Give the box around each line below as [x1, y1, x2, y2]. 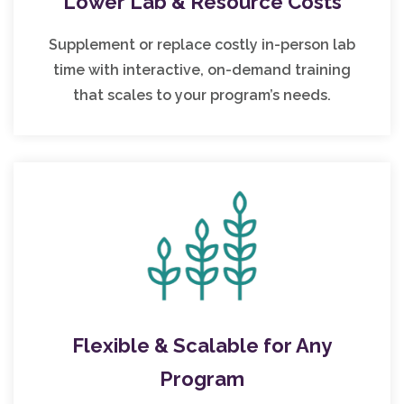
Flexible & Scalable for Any [72, 334, 332, 358]
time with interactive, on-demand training [52, 60, 352, 78]
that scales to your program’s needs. [72, 86, 332, 104]
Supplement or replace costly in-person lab [48, 35, 356, 53]
